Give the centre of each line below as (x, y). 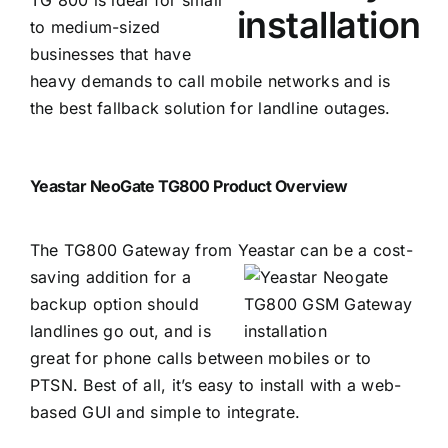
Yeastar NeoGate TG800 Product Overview (188, 185)
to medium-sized (95, 26)
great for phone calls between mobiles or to (200, 357)
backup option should (114, 303)
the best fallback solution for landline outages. (210, 107)
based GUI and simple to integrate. (165, 411)
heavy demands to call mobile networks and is (210, 80)
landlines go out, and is (120, 330)
